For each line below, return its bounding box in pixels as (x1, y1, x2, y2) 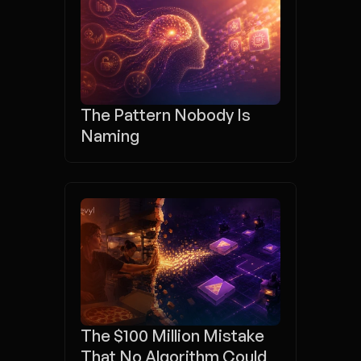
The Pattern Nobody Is (81, 105, 251, 125)
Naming (81, 126, 139, 146)
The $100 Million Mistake (81, 326, 264, 346)
